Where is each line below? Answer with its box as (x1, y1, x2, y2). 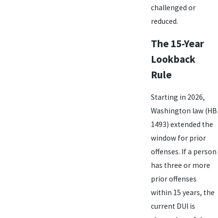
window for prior (150, 133, 206, 143)
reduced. (150, 17, 178, 26)
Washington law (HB (150, 106, 217, 115)
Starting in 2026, (150, 92, 205, 102)
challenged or (150, 3, 196, 13)
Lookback (150, 52, 196, 66)
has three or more (150, 160, 210, 170)
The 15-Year (150, 36, 204, 50)
